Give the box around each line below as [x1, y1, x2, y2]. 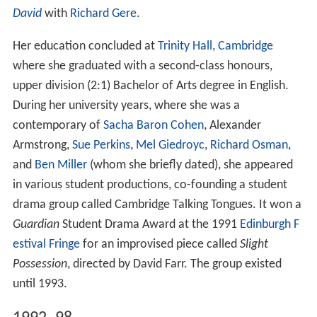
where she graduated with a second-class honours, [12, 59, 272, 74]
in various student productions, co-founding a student [12, 178, 287, 192]
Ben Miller [34, 158, 87, 173]
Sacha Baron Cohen [103, 119, 204, 133]
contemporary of [12, 119, 103, 133]
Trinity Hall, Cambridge [157, 40, 273, 54]
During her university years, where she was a [12, 99, 240, 113]
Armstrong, [12, 139, 72, 153]
